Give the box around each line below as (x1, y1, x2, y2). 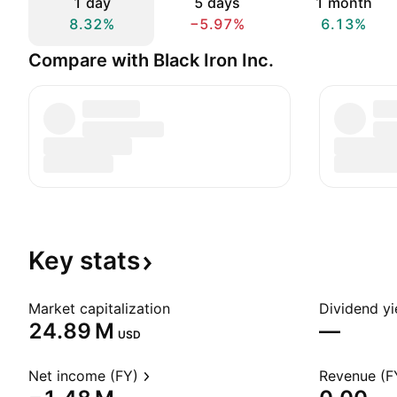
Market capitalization (28, 300, 170, 317)
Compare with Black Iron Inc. (28, 50, 274, 71)
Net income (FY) (28, 367, 138, 385)
